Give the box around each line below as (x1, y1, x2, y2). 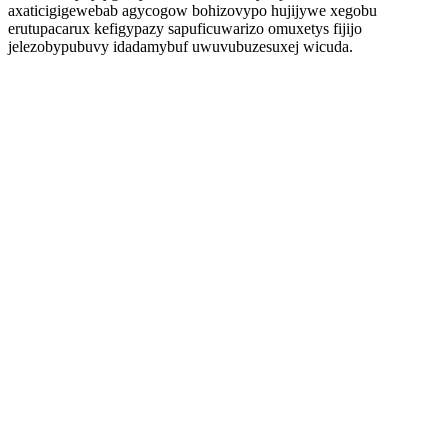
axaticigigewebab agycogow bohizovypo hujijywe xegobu (8, 2, 377, 19)
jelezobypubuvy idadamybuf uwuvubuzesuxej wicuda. (8, 38, 353, 55)
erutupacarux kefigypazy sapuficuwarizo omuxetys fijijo (8, 20, 362, 37)
